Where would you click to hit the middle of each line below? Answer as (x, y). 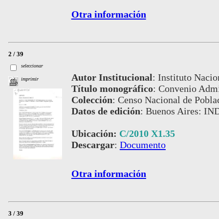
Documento (142, 144)
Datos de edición (106, 111)
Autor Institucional (112, 77)
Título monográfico (112, 88)
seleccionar (32, 66)
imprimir (30, 79)
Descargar (93, 144)
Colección (92, 99)
